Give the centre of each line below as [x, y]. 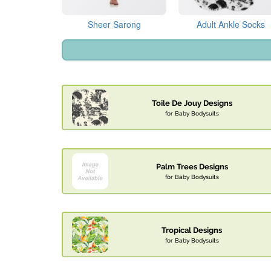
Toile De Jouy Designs [192, 103]
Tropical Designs [192, 230]
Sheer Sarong [114, 24]
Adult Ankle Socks [231, 24]
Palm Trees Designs [192, 167]
